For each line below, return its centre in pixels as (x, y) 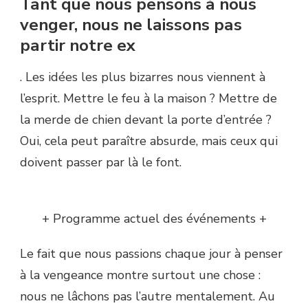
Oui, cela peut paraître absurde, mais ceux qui (149, 141)
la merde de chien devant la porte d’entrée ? (146, 119)
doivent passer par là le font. (101, 162)
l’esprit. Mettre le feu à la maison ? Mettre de (148, 98)
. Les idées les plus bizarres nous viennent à (143, 77)
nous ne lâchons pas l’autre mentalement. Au (147, 296)
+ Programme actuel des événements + (154, 218)
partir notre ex (78, 46)
